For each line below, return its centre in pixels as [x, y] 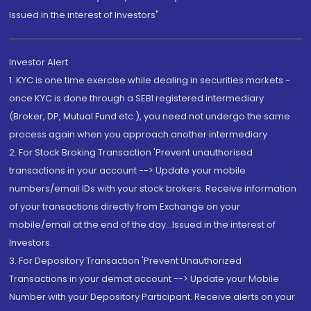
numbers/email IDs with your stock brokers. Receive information [153, 189]
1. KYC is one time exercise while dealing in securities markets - [150, 81]
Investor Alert [39, 62]
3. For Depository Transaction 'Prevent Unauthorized [126, 261]
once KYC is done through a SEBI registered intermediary [137, 99]
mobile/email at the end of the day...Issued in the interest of [143, 225]
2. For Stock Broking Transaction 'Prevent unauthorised [131, 153]
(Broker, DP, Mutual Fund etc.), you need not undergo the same [150, 117]
